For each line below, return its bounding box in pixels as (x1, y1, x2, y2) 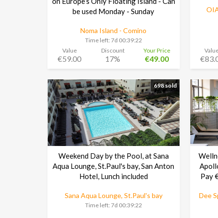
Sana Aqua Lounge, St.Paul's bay (64, 191, 163, 200)
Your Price (143, 46, 170, 54)
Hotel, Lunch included (79, 172, 148, 181)
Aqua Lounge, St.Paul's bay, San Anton (53, 162, 175, 171)
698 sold (153, 81, 177, 89)
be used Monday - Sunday (73, 7, 155, 16)
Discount (101, 46, 125, 54)
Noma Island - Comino (80, 26, 147, 35)
